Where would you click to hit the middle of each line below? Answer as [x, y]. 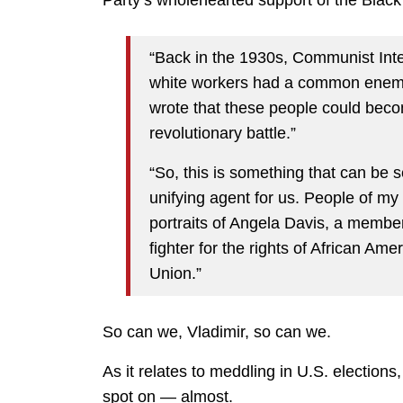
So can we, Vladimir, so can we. [217, 331]
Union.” [175, 274]
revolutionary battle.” [223, 134]
